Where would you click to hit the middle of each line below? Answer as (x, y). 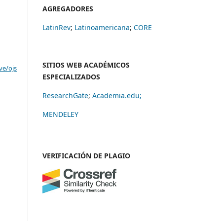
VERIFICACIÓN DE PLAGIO (86, 155)
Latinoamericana (102, 27)
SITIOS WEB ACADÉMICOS (86, 65)
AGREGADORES (68, 8)
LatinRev (56, 27)
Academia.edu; (117, 95)
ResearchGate (65, 95)
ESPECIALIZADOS (71, 76)
